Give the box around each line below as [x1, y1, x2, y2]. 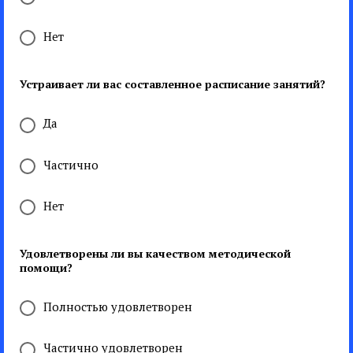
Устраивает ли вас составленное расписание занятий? [20, 76, 325, 92]
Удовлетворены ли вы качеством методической [20, 246, 291, 261]
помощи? [20, 260, 72, 275]
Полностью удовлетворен [43, 299, 192, 314]
